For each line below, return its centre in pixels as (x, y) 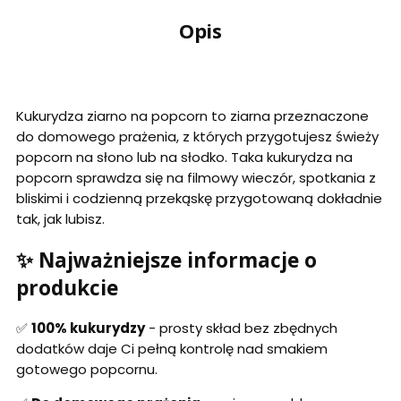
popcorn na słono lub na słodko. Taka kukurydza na (184, 157)
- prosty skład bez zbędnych (241, 328)
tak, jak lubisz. (60, 218)
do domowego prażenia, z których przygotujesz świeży (197, 136)
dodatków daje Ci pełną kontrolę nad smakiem (172, 349)
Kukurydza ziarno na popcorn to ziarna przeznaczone (192, 115)
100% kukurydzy (88, 328)
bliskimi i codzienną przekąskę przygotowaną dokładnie (199, 198)
